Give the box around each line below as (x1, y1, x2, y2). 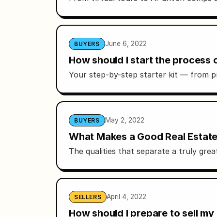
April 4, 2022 (107, 192, 147, 201)
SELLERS (74, 193, 102, 201)
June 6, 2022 (105, 39, 147, 47)
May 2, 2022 (105, 116, 144, 124)
